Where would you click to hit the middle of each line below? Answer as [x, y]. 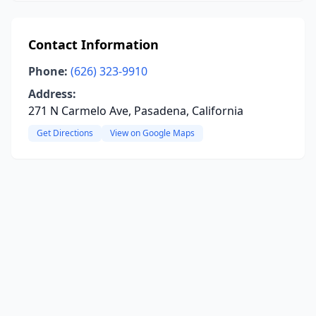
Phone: [48, 71]
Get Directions [65, 133]
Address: [52, 94]
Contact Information [93, 44]
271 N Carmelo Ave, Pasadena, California [136, 111]
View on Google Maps [152, 133]
